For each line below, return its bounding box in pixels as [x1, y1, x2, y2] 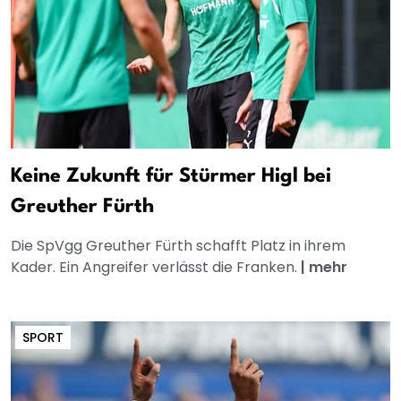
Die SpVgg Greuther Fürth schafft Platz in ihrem [11, 235, 346, 256]
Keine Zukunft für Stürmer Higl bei [11, 166, 331, 186]
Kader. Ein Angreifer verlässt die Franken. [11, 256, 301, 277]
